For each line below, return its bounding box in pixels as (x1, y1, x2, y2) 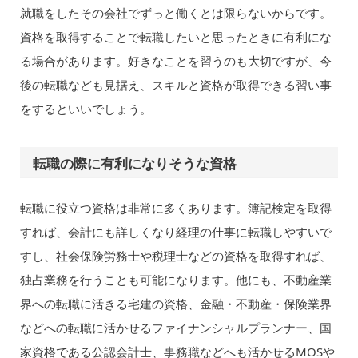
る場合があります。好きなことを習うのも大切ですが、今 (19, 53, 332, 70)
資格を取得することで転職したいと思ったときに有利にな (19, 29, 332, 46)
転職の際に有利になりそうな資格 (33, 153, 237, 173)
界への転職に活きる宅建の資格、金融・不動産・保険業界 (19, 295, 332, 312)
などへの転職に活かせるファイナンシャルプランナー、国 (19, 319, 332, 336)
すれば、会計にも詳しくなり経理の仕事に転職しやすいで (19, 223, 332, 240)
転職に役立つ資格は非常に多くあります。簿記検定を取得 (19, 199, 332, 216)
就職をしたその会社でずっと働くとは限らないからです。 (19, 5, 332, 22)
